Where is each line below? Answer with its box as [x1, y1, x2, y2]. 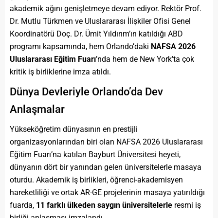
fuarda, [10, 200, 36, 210]
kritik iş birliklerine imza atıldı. [10, 67, 111, 76]
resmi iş [172, 200, 201, 210]
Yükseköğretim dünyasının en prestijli [10, 124, 138, 134]
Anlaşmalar [10, 103, 65, 115]
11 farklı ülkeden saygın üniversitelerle [36, 200, 172, 210]
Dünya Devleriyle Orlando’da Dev [10, 85, 163, 98]
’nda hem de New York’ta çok [96, 54, 194, 64]
